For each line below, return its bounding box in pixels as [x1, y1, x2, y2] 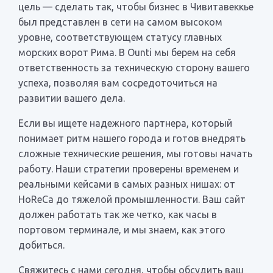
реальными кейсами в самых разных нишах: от [18, 178, 235, 190]
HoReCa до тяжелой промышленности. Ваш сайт [18, 193, 246, 205]
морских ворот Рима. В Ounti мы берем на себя [18, 46, 236, 58]
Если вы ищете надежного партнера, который [18, 117, 232, 129]
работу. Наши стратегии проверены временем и [18, 163, 239, 174]
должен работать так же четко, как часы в [18, 208, 217, 220]
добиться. [18, 239, 65, 250]
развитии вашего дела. [18, 92, 125, 104]
